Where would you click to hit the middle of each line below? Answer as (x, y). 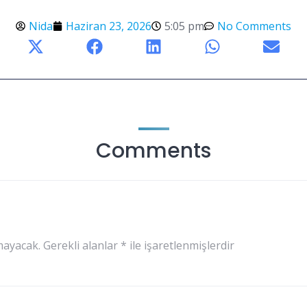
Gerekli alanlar (82, 245)
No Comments (254, 26)
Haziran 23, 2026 (109, 26)
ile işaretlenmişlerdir (181, 245)
